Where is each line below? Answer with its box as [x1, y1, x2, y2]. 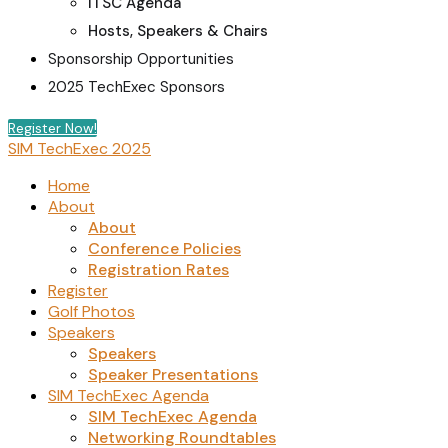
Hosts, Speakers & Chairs [88, 21, 268, 41]
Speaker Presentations [88, 364, 258, 385]
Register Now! [8, 119, 97, 137]
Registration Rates [88, 259, 229, 280]
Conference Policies [88, 238, 241, 259]
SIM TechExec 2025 [8, 138, 151, 159]
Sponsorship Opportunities [48, 49, 234, 69]
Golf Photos [48, 301, 135, 322]
